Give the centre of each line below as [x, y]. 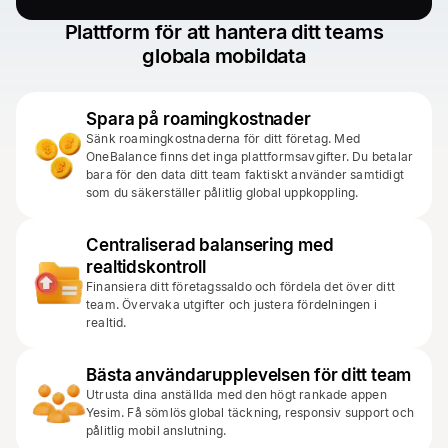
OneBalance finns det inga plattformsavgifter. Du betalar [250, 156]
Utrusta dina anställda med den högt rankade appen [236, 394]
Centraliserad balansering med [210, 245]
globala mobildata [224, 56]
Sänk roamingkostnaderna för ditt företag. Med [223, 138]
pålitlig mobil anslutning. [156, 430]
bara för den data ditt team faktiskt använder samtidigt [245, 174]
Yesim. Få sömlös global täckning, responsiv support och [250, 412]
